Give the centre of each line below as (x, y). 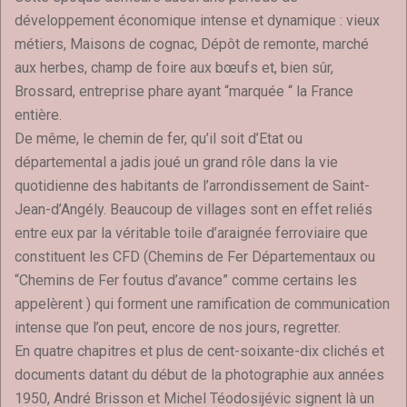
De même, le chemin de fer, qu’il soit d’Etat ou (159, 139)
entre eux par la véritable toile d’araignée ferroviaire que (191, 233)
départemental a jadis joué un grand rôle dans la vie (176, 163)
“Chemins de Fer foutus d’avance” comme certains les (186, 281)
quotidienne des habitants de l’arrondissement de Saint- (192, 186)
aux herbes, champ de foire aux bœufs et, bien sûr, (174, 68)
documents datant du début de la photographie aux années (199, 375)
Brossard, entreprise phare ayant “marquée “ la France (184, 92)
